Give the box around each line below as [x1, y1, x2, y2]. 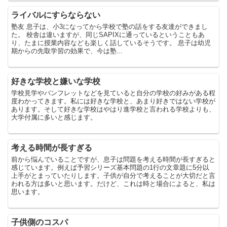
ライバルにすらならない [11, 10, 101, 19]
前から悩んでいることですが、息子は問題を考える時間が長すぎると [11, 155, 216, 163]
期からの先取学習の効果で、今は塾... [11, 47, 123, 55]
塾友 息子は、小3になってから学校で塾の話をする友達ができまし [11, 22, 208, 30]
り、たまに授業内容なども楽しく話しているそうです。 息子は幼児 [11, 39, 211, 47]
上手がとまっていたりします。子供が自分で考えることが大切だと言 [11, 171, 216, 179]
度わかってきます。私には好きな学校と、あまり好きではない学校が [11, 97, 216, 105]
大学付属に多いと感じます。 [11, 113, 97, 121]
